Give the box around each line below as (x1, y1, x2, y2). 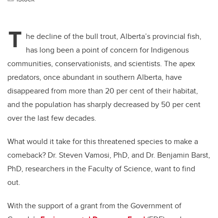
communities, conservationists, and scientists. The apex (7, 58, 195, 70)
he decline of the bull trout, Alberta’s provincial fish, (26, 31, 201, 42)
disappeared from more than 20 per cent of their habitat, (7, 85, 198, 97)
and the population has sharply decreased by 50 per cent (7, 99, 200, 110)
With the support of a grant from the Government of (7, 200, 182, 212)
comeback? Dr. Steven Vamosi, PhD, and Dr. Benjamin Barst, (7, 149, 210, 161)
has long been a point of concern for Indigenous (26, 44, 189, 56)
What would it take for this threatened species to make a (7, 136, 198, 147)
